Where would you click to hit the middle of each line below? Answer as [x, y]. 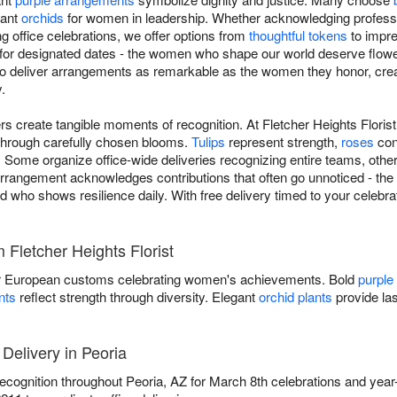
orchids [43, 18]
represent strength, [283, 142]
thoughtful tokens [298, 35]
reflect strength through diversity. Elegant [137, 297]
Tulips [208, 142]
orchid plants [296, 297]
